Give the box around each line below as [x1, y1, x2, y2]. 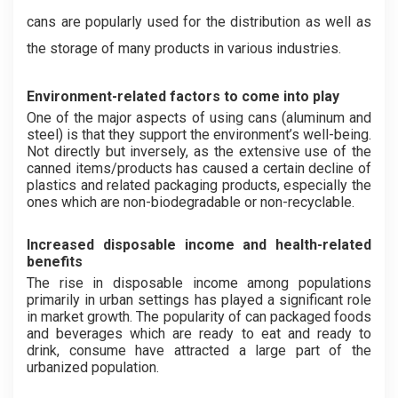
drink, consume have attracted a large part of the [27, 342, 371, 359]
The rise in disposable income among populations [27, 275, 371, 291]
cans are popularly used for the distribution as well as [27, 13, 371, 30]
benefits [27, 253, 83, 270]
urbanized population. [27, 359, 159, 376]
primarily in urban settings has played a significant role [27, 291, 371, 308]
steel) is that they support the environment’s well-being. [27, 126, 371, 143]
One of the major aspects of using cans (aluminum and [27, 109, 371, 126]
